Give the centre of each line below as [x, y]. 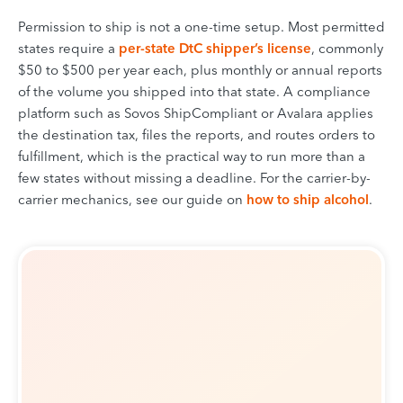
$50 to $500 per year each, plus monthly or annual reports [200, 70]
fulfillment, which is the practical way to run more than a [192, 157]
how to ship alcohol [308, 200]
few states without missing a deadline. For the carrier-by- [194, 178]
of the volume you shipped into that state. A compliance [194, 92]
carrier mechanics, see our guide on [132, 200]
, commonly [347, 49]
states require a [68, 49]
